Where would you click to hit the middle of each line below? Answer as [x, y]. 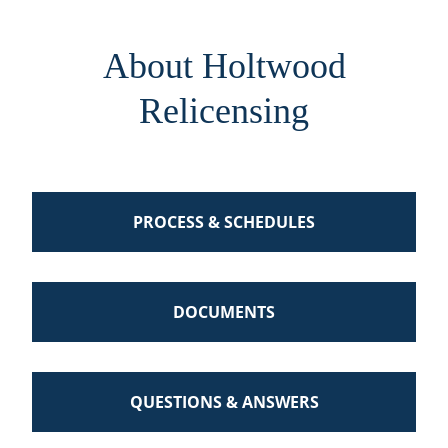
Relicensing [224, 111]
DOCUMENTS [224, 312]
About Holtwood [224, 66]
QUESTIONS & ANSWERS [224, 402]
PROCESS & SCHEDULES [224, 222]
